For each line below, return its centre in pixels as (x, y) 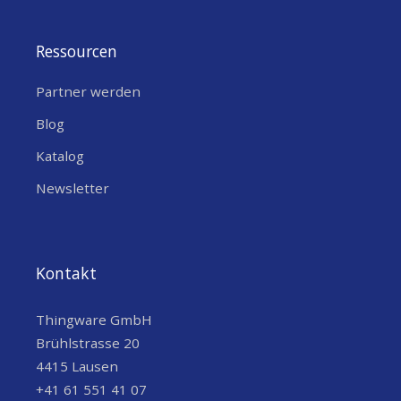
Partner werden (88, 91)
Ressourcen (77, 51)
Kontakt (66, 273)
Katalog (60, 155)
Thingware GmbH (94, 320)
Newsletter (73, 188)
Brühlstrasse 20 (88, 343)
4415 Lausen (77, 367)
